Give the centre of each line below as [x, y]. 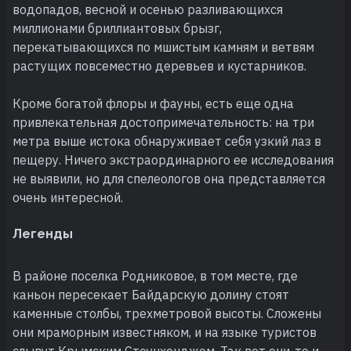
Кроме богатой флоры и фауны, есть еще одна [153, 103]
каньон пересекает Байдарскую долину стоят [151, 294]
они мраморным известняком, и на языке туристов [165, 332]
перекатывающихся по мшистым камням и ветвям [163, 47]
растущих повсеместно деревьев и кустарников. [159, 65]
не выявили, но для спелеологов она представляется [169, 178]
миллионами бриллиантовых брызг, [117, 28]
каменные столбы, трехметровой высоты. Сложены [167, 313]
